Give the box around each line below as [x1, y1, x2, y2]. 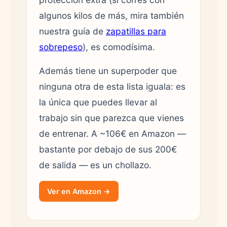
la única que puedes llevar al [39, 96, 157, 107]
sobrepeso [39, 41, 83, 52]
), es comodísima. [83, 41, 155, 52]
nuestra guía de [39, 25, 106, 36]
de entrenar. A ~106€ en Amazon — [39, 128, 186, 139]
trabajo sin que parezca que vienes [39, 112, 184, 123]
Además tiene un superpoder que [39, 65, 177, 76]
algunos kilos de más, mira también [39, 10, 184, 21]
